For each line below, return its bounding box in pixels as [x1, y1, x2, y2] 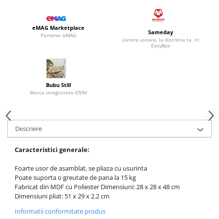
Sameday [148, 28, 173, 36]
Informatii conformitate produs [15, 207, 106, 216]
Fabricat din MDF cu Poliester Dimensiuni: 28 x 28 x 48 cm [15, 182, 180, 192]
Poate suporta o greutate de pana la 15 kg [15, 173, 136, 182]
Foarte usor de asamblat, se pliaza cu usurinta [15, 164, 147, 173]
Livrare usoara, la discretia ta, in [122, 36, 199, 43]
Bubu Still [46, 81, 71, 89]
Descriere [15, 124, 42, 133]
